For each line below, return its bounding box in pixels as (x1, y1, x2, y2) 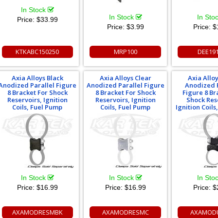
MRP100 (113, 47, 137, 56)
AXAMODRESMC (102, 208, 149, 217)
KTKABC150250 (16, 47, 59, 56)
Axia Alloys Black (11, 73, 63, 82)
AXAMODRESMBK (12, 208, 63, 217)
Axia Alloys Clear (99, 73, 151, 82)
